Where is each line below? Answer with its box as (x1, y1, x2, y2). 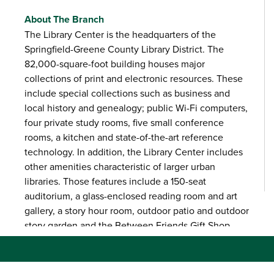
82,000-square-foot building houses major (24, 56, 205, 70)
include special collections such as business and (24, 86, 230, 100)
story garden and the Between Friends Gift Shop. (24, 218, 235, 232)
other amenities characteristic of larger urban (24, 159, 215, 173)
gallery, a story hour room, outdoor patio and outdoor (24, 203, 249, 217)
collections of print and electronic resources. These (24, 71, 243, 85)
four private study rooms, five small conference (24, 115, 224, 129)
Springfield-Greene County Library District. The (24, 42, 224, 56)
